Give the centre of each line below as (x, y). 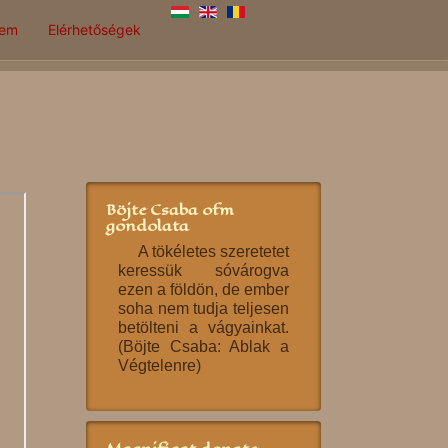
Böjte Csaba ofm (170, 209)
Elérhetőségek (94, 29)
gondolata (147, 225)
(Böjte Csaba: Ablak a (203, 346)
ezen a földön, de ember (203, 289)
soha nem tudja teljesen (203, 308)
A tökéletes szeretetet (213, 251)
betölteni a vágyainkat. (203, 327)
